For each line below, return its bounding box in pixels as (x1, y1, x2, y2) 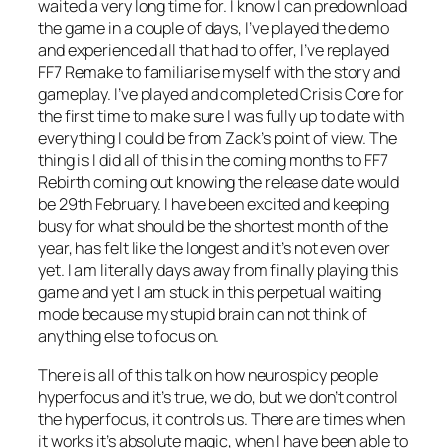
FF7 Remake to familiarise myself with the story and (38, 61, 400, 84)
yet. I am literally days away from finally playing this (38, 259, 398, 282)
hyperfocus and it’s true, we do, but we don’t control (38, 385, 398, 408)
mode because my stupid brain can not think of (38, 303, 367, 326)
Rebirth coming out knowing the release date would (38, 171, 400, 194)
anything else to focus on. (38, 325, 220, 348)
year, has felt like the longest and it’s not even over (38, 237, 390, 260)
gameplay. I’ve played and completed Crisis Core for (38, 83, 404, 106)
